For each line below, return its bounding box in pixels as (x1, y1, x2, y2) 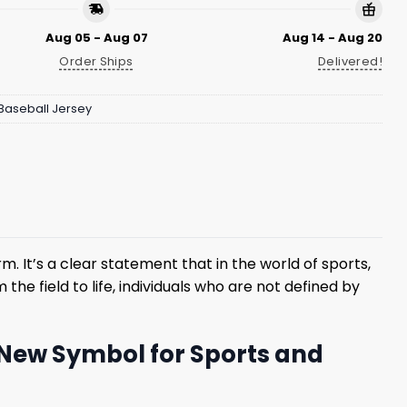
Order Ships (59, 53, 134, 71)
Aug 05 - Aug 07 (45, 28, 148, 46)
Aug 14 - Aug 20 (283, 28, 382, 46)
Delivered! (318, 53, 382, 71)
